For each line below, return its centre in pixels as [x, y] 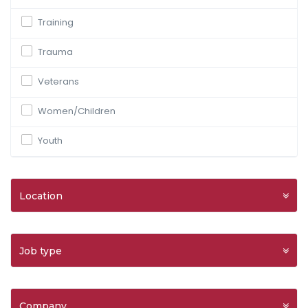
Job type [41, 251]
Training [56, 22]
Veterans [58, 81]
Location [41, 196]
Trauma [55, 52]
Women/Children [77, 111]
